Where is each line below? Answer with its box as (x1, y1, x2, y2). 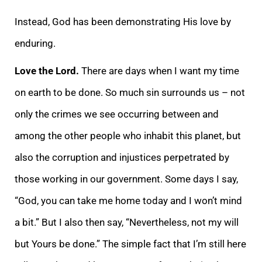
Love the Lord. (15, 64, 81, 77)
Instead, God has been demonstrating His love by (15, 15, 231, 27)
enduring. (15, 37, 56, 49)
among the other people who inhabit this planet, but (15, 129, 241, 142)
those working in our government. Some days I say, (15, 173, 238, 185)
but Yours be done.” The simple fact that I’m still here (15, 237, 246, 250)
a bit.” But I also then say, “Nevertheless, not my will (15, 216, 239, 228)
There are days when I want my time (81, 64, 239, 77)
